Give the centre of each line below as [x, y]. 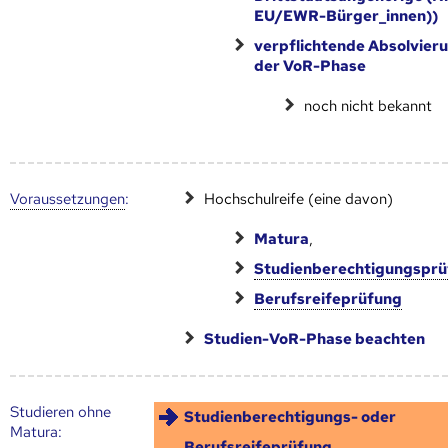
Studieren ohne [60, 411]
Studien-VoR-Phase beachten [315, 338]
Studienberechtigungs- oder [290, 416]
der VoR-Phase [310, 65]
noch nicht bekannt [368, 105]
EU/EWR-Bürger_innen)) [346, 15]
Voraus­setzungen [67, 198]
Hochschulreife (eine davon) [299, 198]
